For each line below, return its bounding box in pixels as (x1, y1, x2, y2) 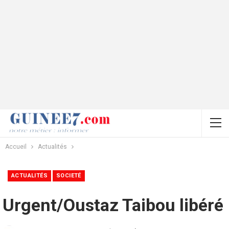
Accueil (5, 143, 27, 150)
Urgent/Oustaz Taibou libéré (3, 194, 223, 215)
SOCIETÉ (56, 172, 81, 179)
